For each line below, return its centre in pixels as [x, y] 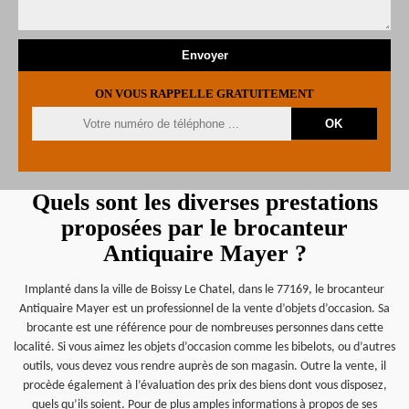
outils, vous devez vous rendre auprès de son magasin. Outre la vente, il [204, 367]
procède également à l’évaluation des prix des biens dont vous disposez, [204, 386]
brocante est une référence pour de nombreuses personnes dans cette [204, 328]
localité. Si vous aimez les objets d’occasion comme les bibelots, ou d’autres [204, 347]
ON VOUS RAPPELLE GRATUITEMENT [204, 94]
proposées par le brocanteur [204, 228]
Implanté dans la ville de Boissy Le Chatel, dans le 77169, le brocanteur [204, 290]
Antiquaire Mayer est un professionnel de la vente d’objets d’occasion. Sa [204, 309]
